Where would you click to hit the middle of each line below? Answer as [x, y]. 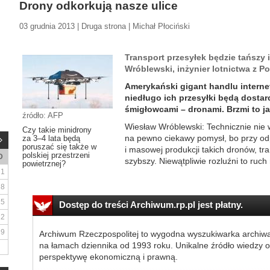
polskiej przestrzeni [56, 155]
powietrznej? [44, 164]
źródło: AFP [43, 115]
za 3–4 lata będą [51, 138]
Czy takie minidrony [57, 130]
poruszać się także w [59, 147]
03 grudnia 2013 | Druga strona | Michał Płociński [105, 26]
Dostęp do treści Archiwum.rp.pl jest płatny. [151, 205]
